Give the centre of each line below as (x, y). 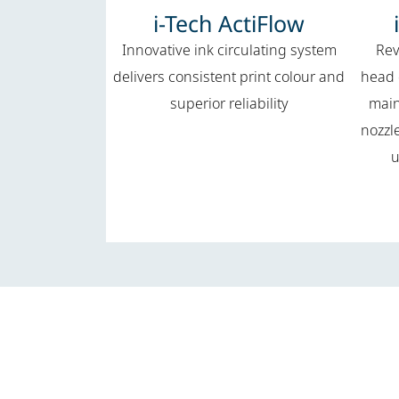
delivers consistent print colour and (229, 77)
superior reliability (229, 104)
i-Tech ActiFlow (229, 24)
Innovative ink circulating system (229, 50)
